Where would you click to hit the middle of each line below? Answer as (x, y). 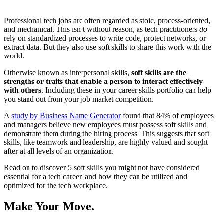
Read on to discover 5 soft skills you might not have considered (102, 168)
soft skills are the (159, 73)
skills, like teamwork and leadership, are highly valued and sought (106, 142)
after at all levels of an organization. (59, 151)
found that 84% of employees (167, 116)
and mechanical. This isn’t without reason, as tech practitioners (102, 29)
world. (14, 56)
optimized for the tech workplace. (56, 186)
